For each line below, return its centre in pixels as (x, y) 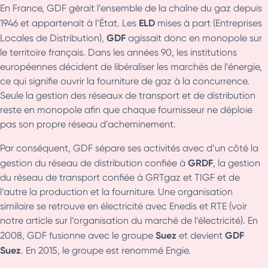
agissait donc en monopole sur (194, 38)
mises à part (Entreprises (208, 23)
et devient (201, 235)
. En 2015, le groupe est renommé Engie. (106, 250)
